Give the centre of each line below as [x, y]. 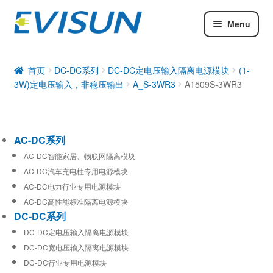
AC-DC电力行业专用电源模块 [72, 186]
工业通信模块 [43, 90]
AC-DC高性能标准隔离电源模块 [76, 201]
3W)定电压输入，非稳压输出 [69, 84]
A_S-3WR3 [154, 84]
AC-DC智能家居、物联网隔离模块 [79, 155]
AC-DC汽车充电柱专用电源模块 [76, 171]
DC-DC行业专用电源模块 [65, 262]
